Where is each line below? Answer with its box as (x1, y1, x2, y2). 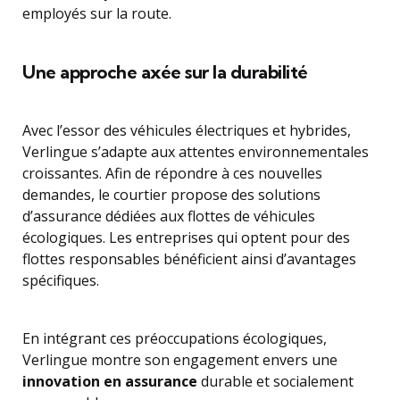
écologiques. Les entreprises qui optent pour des (22, 228, 350, 247)
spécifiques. (22, 271, 99, 290)
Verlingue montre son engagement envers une (22, 350, 337, 370)
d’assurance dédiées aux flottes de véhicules (22, 206, 315, 226)
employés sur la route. (22, 4, 171, 23)
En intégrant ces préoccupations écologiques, (22, 329, 327, 348)
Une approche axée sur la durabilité (22, 61, 308, 83)
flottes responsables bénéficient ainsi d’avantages (22, 249, 356, 269)
